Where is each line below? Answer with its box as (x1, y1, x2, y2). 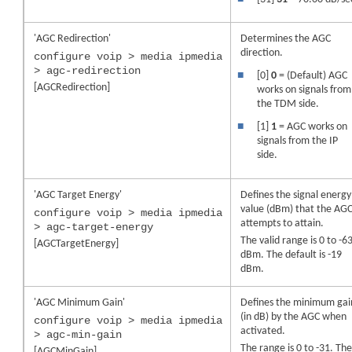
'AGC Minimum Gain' (34, 296, 126, 309)
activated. (240, 324, 286, 337)
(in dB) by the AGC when (240, 310, 347, 323)
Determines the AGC (240, 32, 332, 45)
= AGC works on (277, 121, 348, 134)
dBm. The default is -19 (240, 248, 343, 261)
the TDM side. (257, 98, 320, 111)
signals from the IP (257, 135, 339, 148)
